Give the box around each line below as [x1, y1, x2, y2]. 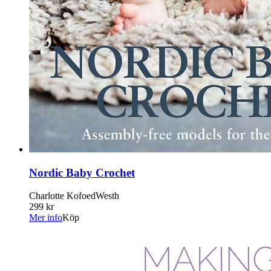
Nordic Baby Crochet [29, 166, 135, 179]
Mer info [29, 212, 62, 223]
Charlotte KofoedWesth [29, 191, 119, 201]
